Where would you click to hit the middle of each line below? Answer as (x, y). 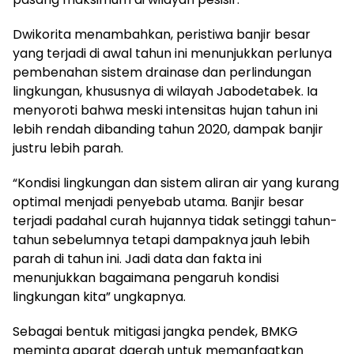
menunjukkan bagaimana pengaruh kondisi (146, 277)
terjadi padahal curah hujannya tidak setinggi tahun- (175, 220)
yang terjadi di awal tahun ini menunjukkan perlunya (172, 53)
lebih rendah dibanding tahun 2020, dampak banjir (168, 129)
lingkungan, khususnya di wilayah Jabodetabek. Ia (165, 91)
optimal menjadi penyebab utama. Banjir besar (158, 201)
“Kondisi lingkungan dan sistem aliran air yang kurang (176, 183)
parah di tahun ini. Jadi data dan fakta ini (137, 258)
